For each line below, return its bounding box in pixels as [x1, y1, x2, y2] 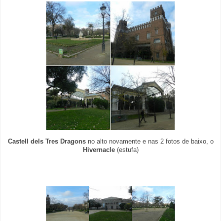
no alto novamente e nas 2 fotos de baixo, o [87, 138, 214, 146]
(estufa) [116, 146, 139, 154]
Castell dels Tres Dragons [7, 138, 88, 146]
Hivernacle [82, 146, 117, 154]
